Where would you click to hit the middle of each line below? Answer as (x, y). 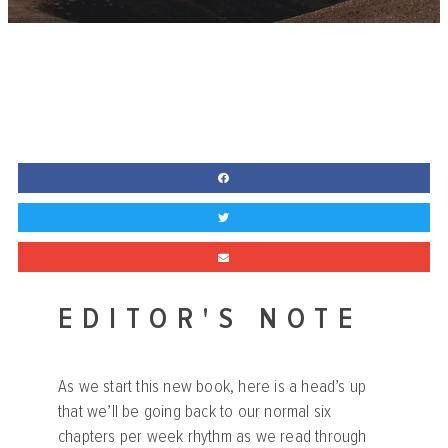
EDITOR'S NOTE (210, 319)
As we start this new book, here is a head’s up (212, 386)
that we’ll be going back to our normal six (195, 411)
